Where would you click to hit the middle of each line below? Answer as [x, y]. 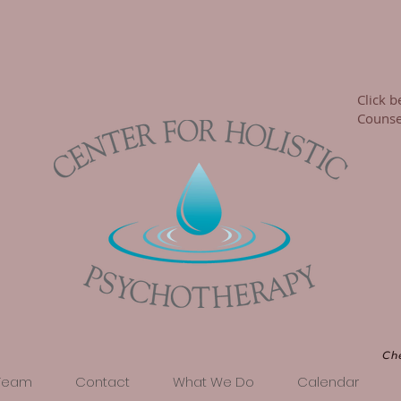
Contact [102, 382]
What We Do [213, 382]
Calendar [328, 382]
